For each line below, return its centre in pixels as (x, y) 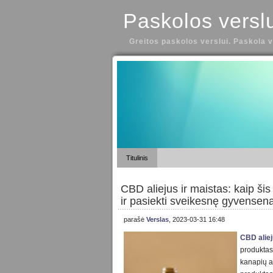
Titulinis (137, 158)
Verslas (158, 220)
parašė (135, 220)
